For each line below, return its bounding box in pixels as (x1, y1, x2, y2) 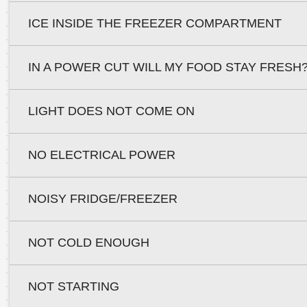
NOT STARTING (27, 279, 119, 293)
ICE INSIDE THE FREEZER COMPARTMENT (27, 16, 282, 30)
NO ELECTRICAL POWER (27, 147, 175, 162)
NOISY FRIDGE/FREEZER (27, 191, 177, 206)
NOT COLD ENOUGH (27, 235, 149, 249)
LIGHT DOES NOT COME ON (27, 103, 195, 118)
